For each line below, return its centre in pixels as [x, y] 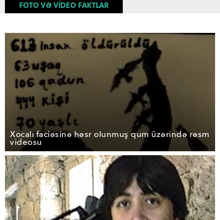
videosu [26, 142]
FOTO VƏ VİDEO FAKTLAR [64, 6]
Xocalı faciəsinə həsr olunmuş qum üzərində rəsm [110, 134]
